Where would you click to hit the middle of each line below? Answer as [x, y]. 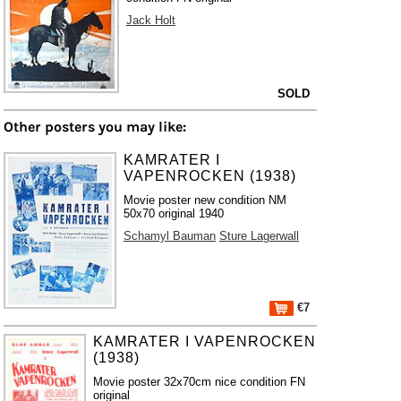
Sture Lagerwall [259, 236]
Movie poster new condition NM [205, 200]
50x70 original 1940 [173, 213]
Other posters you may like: [95, 127]
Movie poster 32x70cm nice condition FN [200, 382]
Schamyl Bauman [169, 236]
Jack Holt [150, 20]
